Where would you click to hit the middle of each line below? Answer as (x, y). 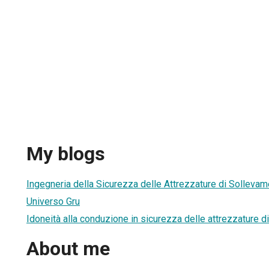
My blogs (66, 154)
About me (68, 249)
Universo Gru (53, 201)
